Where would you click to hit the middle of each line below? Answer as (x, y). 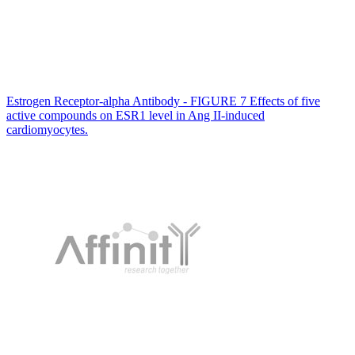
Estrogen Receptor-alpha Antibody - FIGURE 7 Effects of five (163, 101)
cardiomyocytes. (47, 129)
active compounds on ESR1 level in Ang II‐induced (136, 115)
